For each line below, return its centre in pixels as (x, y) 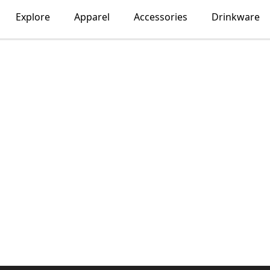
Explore (33, 17)
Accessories (160, 17)
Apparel (92, 17)
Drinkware (235, 17)
